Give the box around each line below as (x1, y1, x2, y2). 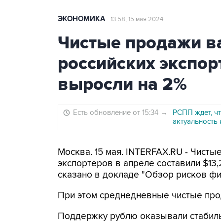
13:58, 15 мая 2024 (110, 15, 163, 23)
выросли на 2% (58, 74, 187, 95)
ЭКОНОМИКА (58, 14, 105, 24)
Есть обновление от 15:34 (73, 108, 160, 117)
